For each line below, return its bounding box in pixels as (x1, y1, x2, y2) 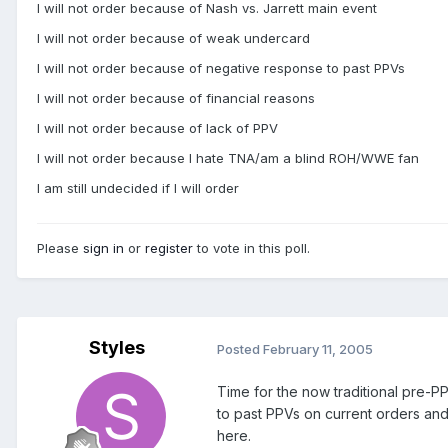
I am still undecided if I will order (37, 180, 239, 197)
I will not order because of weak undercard (37, 30, 310, 47)
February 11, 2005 (263, 340, 373, 357)
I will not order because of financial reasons (37, 90, 315, 107)
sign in (83, 240, 124, 257)
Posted (217, 340, 263, 357)
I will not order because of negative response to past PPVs (37, 60, 405, 77)
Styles (89, 337, 145, 359)
